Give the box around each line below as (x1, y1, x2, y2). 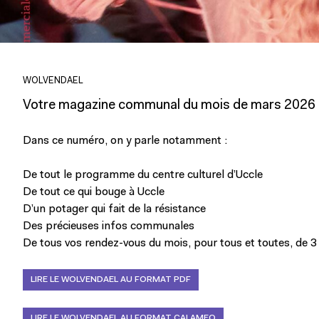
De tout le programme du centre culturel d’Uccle (23, 169, 263, 182)
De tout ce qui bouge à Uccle (23, 187, 164, 199)
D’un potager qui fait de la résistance (23, 204, 206, 216)
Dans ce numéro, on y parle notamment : (23, 135, 227, 147)
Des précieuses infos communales (23, 221, 194, 233)
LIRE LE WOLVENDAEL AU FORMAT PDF (31, 276, 191, 285)
